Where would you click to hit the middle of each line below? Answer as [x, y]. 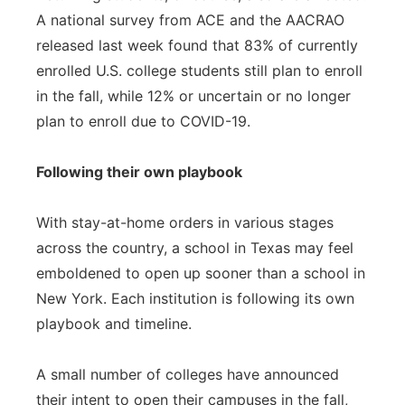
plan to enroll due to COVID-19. [143, 121]
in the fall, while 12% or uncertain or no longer [193, 96]
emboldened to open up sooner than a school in [201, 273]
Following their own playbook [139, 172]
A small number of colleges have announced [188, 374]
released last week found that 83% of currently [197, 45]
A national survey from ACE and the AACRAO [190, 20]
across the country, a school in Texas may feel [195, 248]
